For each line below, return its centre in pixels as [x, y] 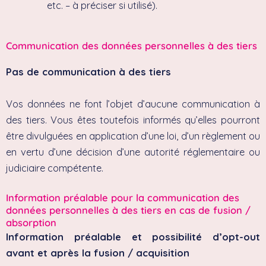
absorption [31, 222]
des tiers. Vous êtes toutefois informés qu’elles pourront [133, 120]
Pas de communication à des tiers [88, 72]
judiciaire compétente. [55, 168]
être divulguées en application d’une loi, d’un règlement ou [133, 136]
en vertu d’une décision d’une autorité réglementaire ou [133, 152]
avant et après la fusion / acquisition [98, 253]
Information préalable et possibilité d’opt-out [133, 237]
